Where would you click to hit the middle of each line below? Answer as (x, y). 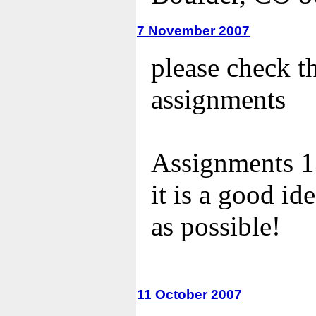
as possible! (216, 226)
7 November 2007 (193, 30)
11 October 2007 (189, 294)
